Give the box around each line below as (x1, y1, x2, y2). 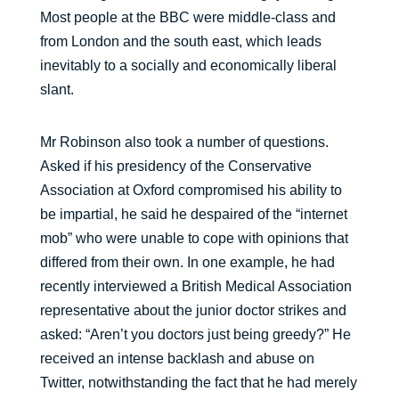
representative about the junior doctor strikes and (39, 303, 346, 318)
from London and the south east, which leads (39, 34, 322, 49)
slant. (39, 82, 74, 97)
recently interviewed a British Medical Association (39, 279, 352, 294)
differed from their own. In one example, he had (39, 255, 335, 270)
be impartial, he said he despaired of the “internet (39, 207, 347, 222)
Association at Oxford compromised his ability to (39, 183, 342, 198)
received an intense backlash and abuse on (39, 351, 314, 366)
